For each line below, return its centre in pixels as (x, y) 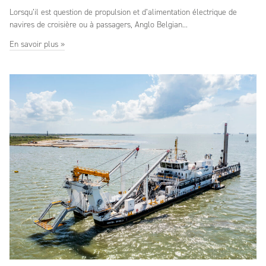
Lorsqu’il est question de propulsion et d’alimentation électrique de (123, 12)
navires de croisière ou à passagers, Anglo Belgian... (99, 25)
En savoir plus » (37, 44)
